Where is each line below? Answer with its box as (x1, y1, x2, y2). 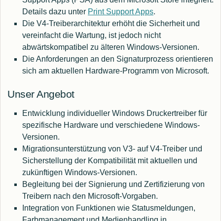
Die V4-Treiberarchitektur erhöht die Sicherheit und (22, 19, 200, 28)
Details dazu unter (22, 7, 88, 16)
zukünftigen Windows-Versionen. (22, 168, 137, 177)
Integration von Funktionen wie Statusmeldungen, (22, 204, 195, 213)
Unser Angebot (7, 88, 74, 100)
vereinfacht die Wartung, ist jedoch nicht (22, 31, 161, 40)
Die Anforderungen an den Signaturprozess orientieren (22, 55, 213, 64)
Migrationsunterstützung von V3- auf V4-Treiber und (22, 145, 202, 153)
